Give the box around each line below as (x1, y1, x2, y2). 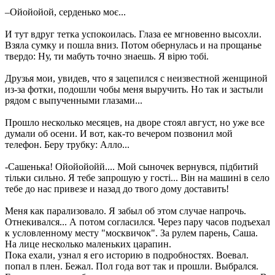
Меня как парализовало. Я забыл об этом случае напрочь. (5, 206, 246, 216)
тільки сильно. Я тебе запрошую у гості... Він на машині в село (5, 172, 269, 183)
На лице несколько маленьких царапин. (5, 239, 171, 249)
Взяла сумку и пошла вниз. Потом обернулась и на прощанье (5, 40, 261, 50)
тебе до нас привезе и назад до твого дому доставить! (5, 184, 229, 194)
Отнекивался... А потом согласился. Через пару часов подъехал (5, 217, 270, 227)
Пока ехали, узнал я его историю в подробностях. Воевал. (5, 250, 249, 260)
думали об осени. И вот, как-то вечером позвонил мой (5, 128, 233, 139)
